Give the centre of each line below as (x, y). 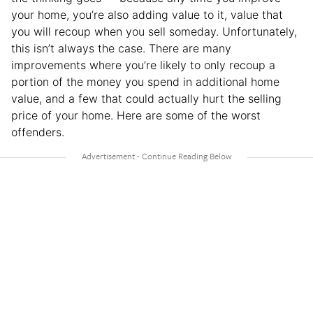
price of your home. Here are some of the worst (136, 115)
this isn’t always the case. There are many (121, 48)
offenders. (38, 132)
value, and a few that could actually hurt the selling (146, 98)
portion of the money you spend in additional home (145, 81)
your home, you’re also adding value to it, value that (147, 14)
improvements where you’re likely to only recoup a (143, 65)
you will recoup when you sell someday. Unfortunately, (154, 31)
